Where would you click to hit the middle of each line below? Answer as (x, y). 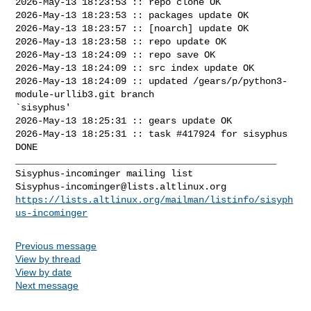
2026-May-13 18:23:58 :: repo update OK (121, 41)
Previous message (56, 245)
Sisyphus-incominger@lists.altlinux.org (121, 186)
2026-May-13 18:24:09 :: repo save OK (116, 54)
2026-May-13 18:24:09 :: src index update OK (135, 68)
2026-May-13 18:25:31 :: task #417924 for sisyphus (152, 134)
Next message (47, 285)
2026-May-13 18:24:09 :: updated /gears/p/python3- (152, 81)
